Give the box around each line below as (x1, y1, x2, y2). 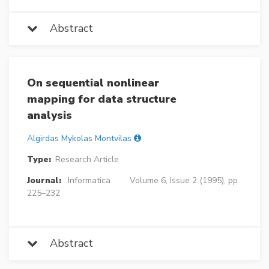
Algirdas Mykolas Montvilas (27, 132, 131, 144)
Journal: (27, 174, 61, 186)
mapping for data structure (27, 91, 177, 106)
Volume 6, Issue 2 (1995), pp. (129, 174, 240, 186)
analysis (27, 107, 72, 122)
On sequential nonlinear (27, 75, 159, 90)
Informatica (67, 174, 110, 186)
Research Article (55, 153, 119, 165)
